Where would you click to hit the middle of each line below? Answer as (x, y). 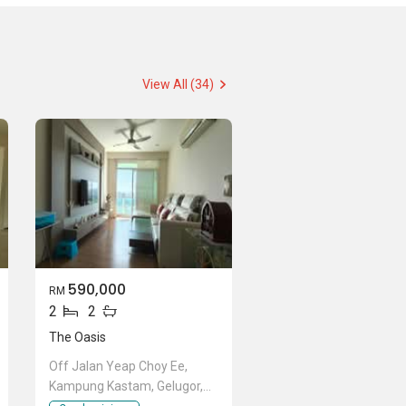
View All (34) (179, 84)
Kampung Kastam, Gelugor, (126, 386)
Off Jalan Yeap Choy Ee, (118, 366)
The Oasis (77, 337)
